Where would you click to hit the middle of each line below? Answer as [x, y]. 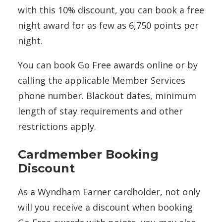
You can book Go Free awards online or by [108, 65]
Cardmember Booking [88, 155]
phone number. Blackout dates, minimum [107, 96]
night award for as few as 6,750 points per [108, 26]
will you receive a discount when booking [105, 207]
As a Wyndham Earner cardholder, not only [109, 192]
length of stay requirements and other [100, 111]
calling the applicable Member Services [102, 81]
